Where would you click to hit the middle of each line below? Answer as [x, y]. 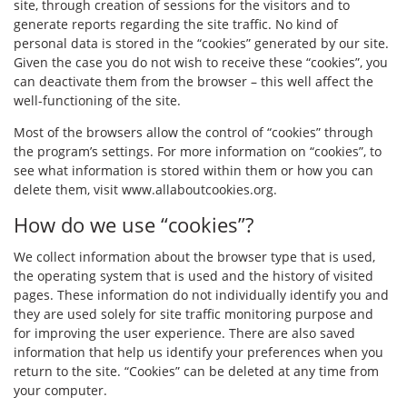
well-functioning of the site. [97, 100]
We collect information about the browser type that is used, [194, 257]
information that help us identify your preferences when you [199, 352]
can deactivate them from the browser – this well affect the [194, 81]
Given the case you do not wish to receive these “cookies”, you [201, 62]
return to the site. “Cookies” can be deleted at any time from [196, 371]
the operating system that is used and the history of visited [194, 276]
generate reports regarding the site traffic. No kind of [176, 24]
